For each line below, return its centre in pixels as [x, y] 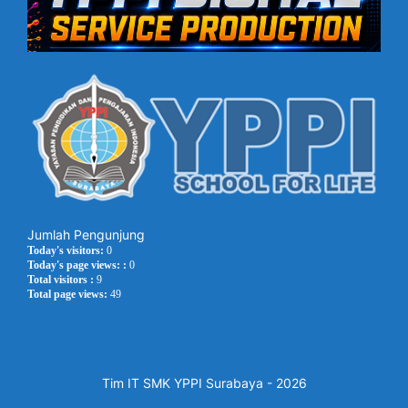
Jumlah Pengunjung [86, 235]
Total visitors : [62, 280]
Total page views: [69, 295]
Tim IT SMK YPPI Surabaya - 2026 [204, 383]
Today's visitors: [67, 251]
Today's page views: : [78, 265]
